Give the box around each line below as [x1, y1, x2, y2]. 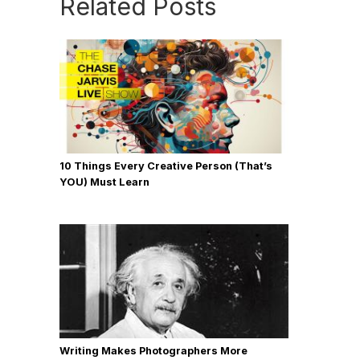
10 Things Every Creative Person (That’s [59, 159, 272, 172]
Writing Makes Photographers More [59, 344, 247, 357]
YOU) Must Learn [59, 175, 149, 188]
